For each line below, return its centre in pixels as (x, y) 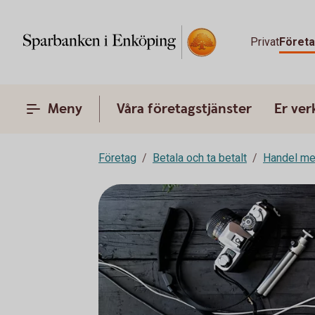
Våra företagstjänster (184, 109)
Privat (264, 42)
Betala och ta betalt (200, 158)
